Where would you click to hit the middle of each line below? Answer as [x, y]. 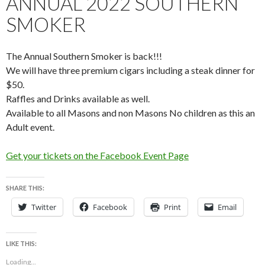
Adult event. [30, 127]
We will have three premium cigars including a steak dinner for [130, 70]
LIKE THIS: [21, 243]
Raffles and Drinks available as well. [78, 98]
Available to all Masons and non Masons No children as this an [130, 112]
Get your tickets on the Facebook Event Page [97, 155]
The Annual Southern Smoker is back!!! [84, 56]
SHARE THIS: [25, 188]
